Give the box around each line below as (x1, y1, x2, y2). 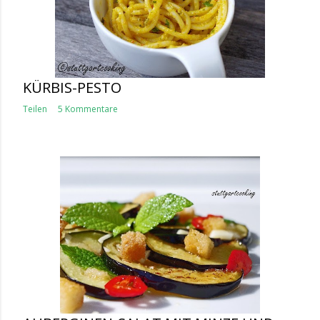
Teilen (23, 103, 47, 115)
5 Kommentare (58, 103, 118, 115)
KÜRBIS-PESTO (23, 78, 121, 97)
